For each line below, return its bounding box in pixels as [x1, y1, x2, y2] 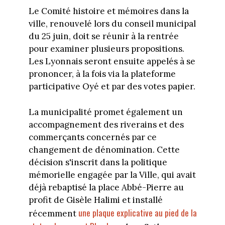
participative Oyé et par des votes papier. [28, 81, 195, 92]
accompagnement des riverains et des [28, 119, 184, 130]
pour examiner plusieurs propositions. [28, 43, 184, 55]
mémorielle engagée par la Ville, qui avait [28, 169, 196, 180]
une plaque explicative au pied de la [78, 206, 197, 219]
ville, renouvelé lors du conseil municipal [28, 18, 196, 30]
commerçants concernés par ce [28, 131, 157, 143]
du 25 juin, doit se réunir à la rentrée [28, 31, 179, 42]
